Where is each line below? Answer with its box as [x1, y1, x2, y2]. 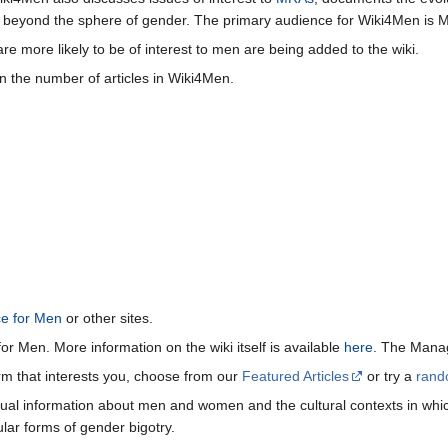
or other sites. [62, 310, 153, 327]
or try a [363, 368, 416, 385]
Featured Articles [242, 368, 349, 385]
